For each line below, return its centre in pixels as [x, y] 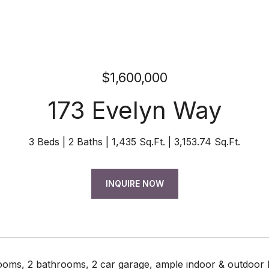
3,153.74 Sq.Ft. [207, 142]
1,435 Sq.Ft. [138, 142]
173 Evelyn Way [134, 110]
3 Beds [44, 142]
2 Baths [86, 142]
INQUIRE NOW [134, 183]
